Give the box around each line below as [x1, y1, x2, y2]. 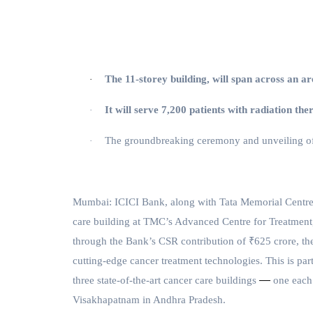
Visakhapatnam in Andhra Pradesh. [73, 294, 226, 306]
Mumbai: [73, 196, 112, 208]
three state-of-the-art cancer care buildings [73, 275, 259, 286]
